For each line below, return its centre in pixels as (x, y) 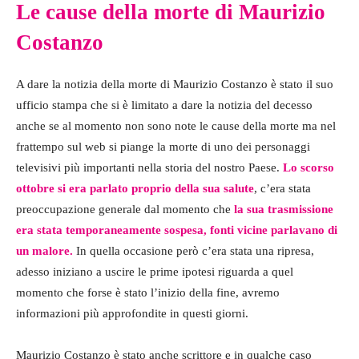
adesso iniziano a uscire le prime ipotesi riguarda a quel (155, 272)
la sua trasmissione (284, 210)
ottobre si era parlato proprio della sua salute (135, 189)
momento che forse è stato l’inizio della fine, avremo (148, 293)
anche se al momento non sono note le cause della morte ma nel (176, 126)
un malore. (44, 251)
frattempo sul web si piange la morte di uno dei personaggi (163, 147)
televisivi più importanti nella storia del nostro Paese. (148, 168)
